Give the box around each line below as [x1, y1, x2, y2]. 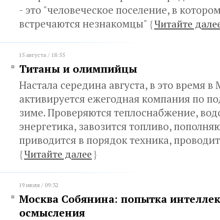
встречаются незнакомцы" [19, 17, 149, 30]
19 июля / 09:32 [19, 181, 58, 189]
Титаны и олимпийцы [19, 62, 137, 76]
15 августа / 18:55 [19, 51, 65, 58]
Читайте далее [24, 147, 92, 161]
